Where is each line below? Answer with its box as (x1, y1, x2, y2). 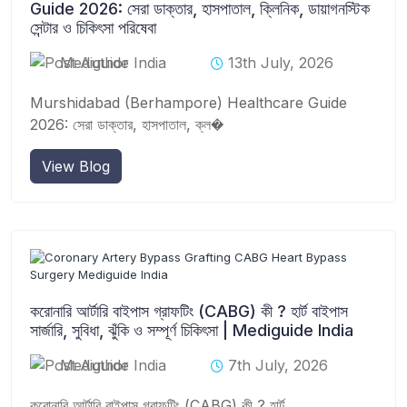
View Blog (42, 156, 110, 175)
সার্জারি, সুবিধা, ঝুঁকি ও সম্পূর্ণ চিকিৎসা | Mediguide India (30, 320, 353, 340)
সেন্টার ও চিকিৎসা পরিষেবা (30, 17, 156, 37)
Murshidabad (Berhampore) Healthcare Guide (30, 93, 347, 112)
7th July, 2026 (228, 355, 328, 374)
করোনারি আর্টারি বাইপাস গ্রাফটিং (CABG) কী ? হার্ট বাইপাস (30, 301, 348, 321)
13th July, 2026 (228, 53, 333, 72)
